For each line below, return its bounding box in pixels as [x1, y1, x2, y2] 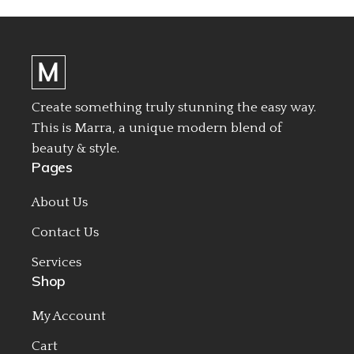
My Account [32, 309, 107, 324]
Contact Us [32, 225, 100, 240]
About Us [32, 195, 88, 210]
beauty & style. [32, 141, 120, 156]
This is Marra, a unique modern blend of [32, 121, 283, 136]
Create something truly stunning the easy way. [32, 100, 317, 115]
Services [32, 255, 82, 270]
